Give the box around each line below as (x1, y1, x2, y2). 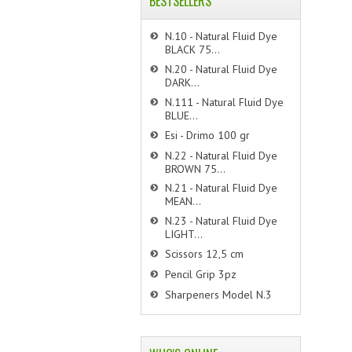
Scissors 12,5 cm (165, 247, 244, 262)
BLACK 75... (165, 42, 221, 56)
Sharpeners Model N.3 (165, 288, 273, 302)
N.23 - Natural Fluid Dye (165, 214, 278, 229)
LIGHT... (165, 227, 203, 241)
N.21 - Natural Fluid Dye (165, 181, 278, 196)
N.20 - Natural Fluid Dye (165, 61, 278, 76)
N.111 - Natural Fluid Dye (165, 94, 284, 109)
